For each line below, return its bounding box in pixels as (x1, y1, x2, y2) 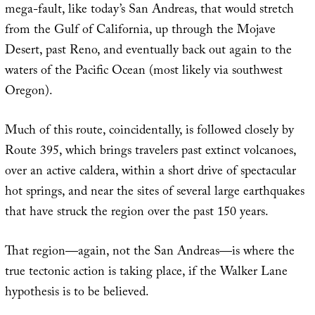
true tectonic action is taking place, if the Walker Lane (4, 262, 288, 285)
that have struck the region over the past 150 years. (4, 202, 269, 225)
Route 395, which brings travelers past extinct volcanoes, (4, 141, 296, 164)
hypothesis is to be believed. (4, 283, 149, 305)
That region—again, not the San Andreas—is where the (4, 242, 295, 264)
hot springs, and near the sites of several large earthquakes (4, 182, 304, 205)
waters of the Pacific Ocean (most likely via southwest (4, 61, 283, 84)
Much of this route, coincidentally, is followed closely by (4, 121, 294, 143)
